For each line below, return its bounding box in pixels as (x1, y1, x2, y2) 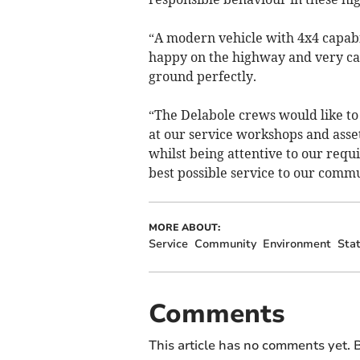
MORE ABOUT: (148, 220, 220, 234)
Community (194, 235, 256, 252)
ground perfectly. (148, 67, 260, 84)
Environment (262, 235, 331, 252)
